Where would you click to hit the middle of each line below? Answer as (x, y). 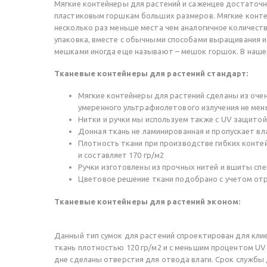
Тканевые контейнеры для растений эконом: (148, 201)
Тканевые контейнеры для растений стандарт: (151, 74)
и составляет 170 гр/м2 (122, 155)
